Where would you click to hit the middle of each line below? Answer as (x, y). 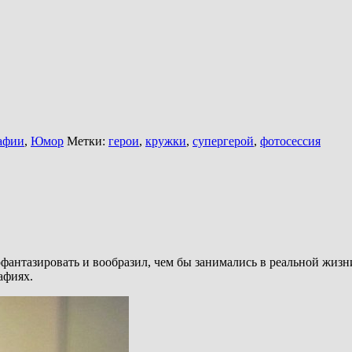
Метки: (86, 141)
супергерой (223, 141)
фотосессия (290, 141)
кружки (166, 141)
